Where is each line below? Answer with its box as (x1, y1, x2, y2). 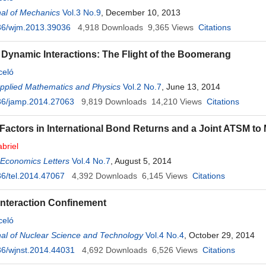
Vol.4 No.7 (72, 156, 110, 166)
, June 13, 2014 (161, 82, 220, 91)
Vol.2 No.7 (123, 82, 161, 91)
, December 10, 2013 (101, 8, 180, 17)
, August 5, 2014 (110, 156, 172, 166)
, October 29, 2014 (184, 230, 255, 240)
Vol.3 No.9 (62, 8, 101, 17)
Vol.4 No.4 (145, 230, 184, 240)
